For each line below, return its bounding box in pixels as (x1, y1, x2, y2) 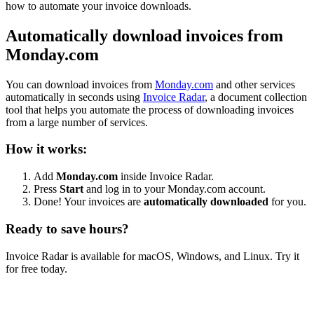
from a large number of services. (6, 116, 148, 128)
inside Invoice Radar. (118, 170, 214, 183)
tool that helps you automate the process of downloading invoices (6, 103, 294, 116)
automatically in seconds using (6, 90, 143, 103)
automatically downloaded (144, 196, 268, 208)
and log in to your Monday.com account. (83, 183, 266, 196)
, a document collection (205, 90, 307, 103)
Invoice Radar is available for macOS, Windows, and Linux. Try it (6, 250, 299, 262)
